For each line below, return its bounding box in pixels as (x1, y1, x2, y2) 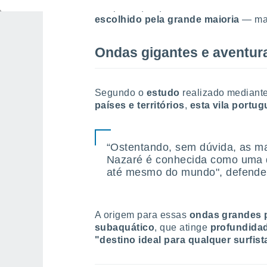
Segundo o (95, 88, 147, 98)
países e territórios (95, 100, 185, 110)
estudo (146, 88, 180, 98)
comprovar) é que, (95, 2, 176, 12)
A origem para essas (95, 210, 190, 220)
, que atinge (154, 222, 208, 232)
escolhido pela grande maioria (95, 14, 240, 24)
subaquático (95, 222, 155, 232)
